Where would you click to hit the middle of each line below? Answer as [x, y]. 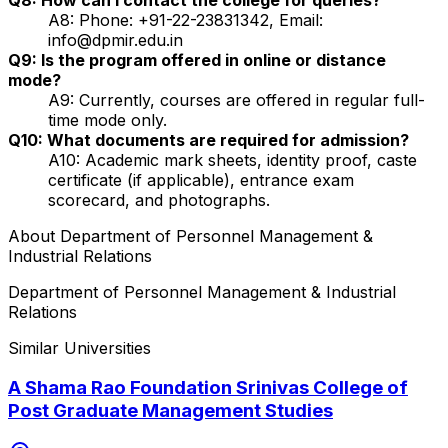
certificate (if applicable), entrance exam [201, 179]
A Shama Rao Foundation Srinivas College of [208, 388]
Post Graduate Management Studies [170, 411]
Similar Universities [79, 347]
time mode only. [107, 119]
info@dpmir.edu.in [115, 39]
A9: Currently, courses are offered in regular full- [236, 99]
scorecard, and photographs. [159, 199]
